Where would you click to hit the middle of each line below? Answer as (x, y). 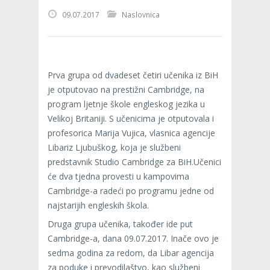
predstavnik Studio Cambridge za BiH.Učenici (134, 162)
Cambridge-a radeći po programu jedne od (131, 191)
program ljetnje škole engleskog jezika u (126, 104)
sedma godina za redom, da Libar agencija (131, 253)
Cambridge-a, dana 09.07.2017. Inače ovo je (133, 239)
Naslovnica (141, 15)
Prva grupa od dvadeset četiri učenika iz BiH (133, 75)
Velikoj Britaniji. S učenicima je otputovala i (131, 119)
